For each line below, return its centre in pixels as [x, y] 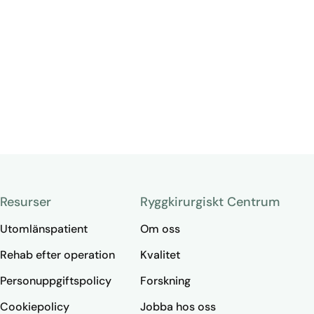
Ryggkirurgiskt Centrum [210, 202]
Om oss [160, 229]
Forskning [165, 281]
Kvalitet [160, 255]
